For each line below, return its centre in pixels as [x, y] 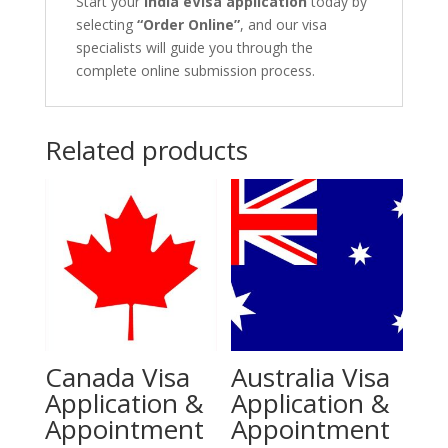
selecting [106, 24]
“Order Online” [188, 24]
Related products [146, 149]
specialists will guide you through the [194, 47]
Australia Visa [311, 376]
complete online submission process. [195, 70]
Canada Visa [117, 376]
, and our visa [283, 24]
